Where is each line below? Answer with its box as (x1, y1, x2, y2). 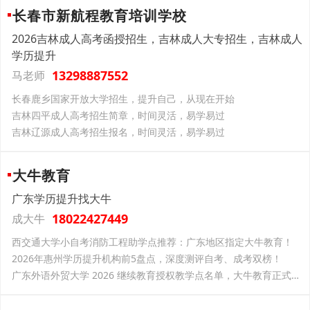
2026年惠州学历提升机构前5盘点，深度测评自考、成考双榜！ (12, 252, 282, 265)
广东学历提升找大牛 (12, 191, 111, 206)
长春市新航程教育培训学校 (12, 6, 187, 25)
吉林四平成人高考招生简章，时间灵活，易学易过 (12, 109, 225, 122)
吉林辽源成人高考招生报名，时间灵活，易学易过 (12, 125, 225, 138)
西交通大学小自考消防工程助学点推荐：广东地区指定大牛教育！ (12, 235, 293, 248)
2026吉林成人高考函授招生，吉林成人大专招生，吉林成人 (12, 31, 302, 46)
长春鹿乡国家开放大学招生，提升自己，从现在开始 (12, 92, 235, 105)
